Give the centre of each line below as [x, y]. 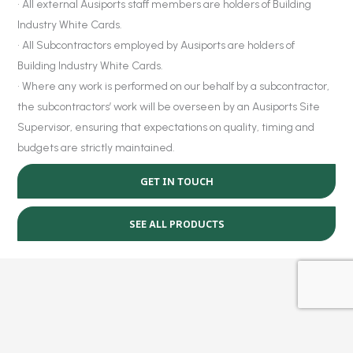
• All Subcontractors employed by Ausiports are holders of [156, 45]
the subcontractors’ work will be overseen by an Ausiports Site [169, 106]
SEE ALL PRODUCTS [176, 223]
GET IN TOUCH [176, 181]
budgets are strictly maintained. [97, 147]
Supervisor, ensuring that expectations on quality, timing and [166, 127]
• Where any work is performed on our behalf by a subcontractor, [174, 86]
